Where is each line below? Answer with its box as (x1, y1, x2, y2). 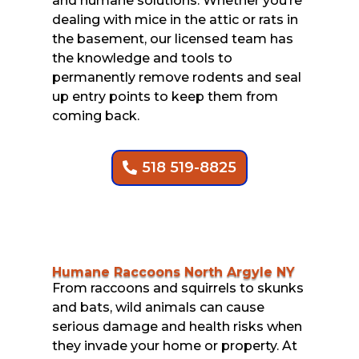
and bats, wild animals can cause (51, 299, 264, 315)
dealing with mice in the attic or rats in (51, 11, 298, 27)
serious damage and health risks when (51, 318, 302, 334)
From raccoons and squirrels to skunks (51, 280, 304, 296)
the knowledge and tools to (51, 50, 232, 66)
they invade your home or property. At (51, 337, 297, 353)
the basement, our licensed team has (51, 30, 293, 46)
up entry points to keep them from (51, 88, 278, 104)
